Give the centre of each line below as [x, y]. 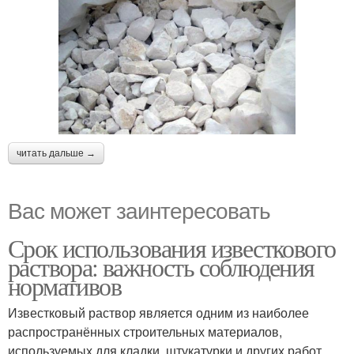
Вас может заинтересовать [139, 209]
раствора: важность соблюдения [161, 266]
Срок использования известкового [172, 247]
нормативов [64, 285]
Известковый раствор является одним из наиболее [158, 312]
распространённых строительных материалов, [145, 331]
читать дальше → [56, 153]
